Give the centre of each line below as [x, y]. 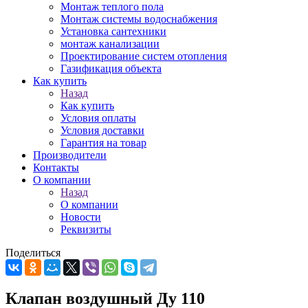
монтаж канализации [110, 44]
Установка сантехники [113, 31]
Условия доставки [102, 130]
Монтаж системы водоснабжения [139, 19]
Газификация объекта [111, 68]
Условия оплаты [98, 118]
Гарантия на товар [103, 143]
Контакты [56, 167]
